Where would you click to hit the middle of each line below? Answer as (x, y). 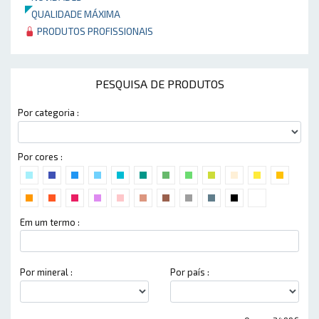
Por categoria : (48, 113)
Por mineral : (46, 272)
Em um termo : (50, 222)
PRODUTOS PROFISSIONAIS (94, 31)
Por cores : (40, 156)
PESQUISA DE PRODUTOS (159, 84)
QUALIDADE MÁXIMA (73, 14)
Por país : (190, 272)
